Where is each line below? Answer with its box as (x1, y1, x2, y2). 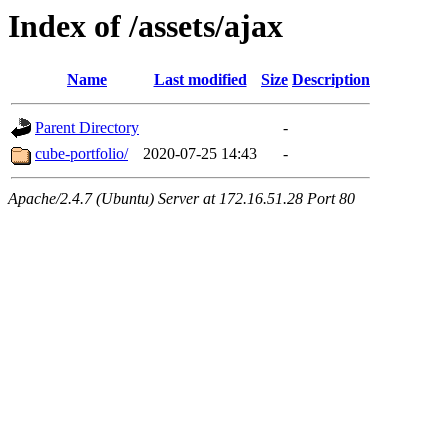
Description (292, 71, 370, 89)
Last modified (153, 71, 247, 89)
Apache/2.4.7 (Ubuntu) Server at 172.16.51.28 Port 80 (8, 190, 355, 208)
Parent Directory (35, 119, 139, 137)
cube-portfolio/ (35, 145, 128, 163)
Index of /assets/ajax (8, 8, 283, 44)
